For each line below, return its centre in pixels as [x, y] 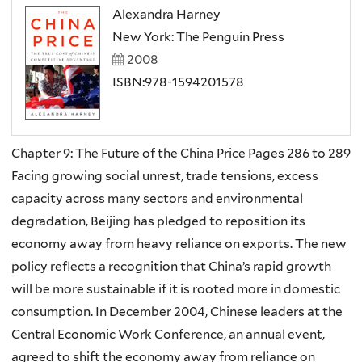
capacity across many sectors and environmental [157, 198]
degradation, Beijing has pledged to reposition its [158, 221]
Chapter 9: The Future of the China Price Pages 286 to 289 [181, 153]
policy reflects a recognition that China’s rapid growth [171, 266]
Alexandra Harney [167, 14]
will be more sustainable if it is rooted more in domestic [176, 288]
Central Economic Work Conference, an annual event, [168, 334]
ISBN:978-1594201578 [179, 82]
